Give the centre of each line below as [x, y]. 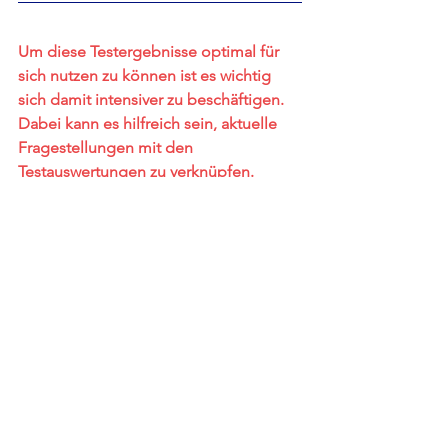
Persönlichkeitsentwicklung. [116, 220]
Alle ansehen [279, 403]
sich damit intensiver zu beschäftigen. [153, 100]
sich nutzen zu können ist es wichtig [146, 76]
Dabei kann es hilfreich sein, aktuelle [149, 124]
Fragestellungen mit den [107, 148]
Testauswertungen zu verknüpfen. [138, 172]
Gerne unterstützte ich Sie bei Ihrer [143, 196]
